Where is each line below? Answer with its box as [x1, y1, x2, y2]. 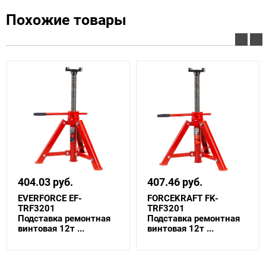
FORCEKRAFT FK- [147, 193, 218, 204]
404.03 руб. [18, 176, 73, 189]
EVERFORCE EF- [18, 193, 82, 204]
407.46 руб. [147, 176, 202, 189]
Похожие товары [6, 11, 126, 29]
